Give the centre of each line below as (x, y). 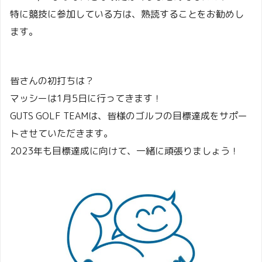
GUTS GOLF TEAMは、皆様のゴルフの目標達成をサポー (129, 116)
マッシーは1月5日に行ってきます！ (86, 99)
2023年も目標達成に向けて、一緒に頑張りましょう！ (125, 151)
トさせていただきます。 (61, 134)
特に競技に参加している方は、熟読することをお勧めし (127, 14)
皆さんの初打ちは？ (52, 81)
